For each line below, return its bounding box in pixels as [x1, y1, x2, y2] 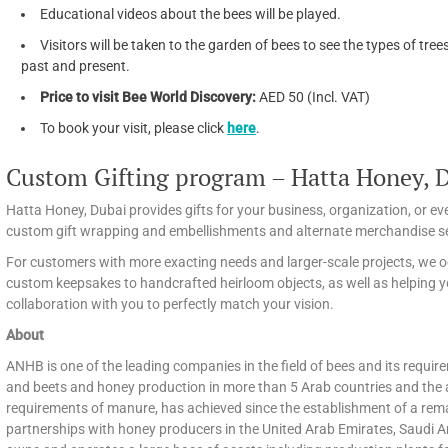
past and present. [21, 57, 130, 74]
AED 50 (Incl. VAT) [256, 88, 370, 105]
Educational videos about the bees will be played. [40, 5, 341, 22]
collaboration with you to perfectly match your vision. [6, 295, 334, 312]
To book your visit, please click [40, 119, 227, 136]
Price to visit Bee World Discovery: [40, 88, 256, 105]
